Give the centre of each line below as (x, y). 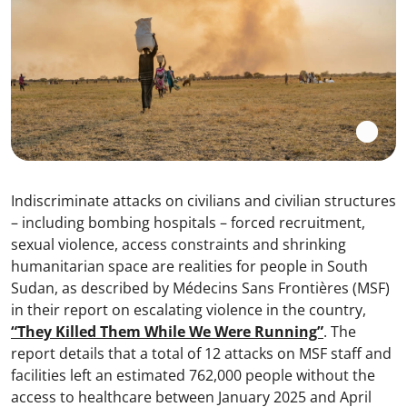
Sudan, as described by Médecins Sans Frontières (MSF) (200, 288)
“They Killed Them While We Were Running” (167, 331)
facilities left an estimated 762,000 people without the (193, 375)
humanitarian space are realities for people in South (189, 266)
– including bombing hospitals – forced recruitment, (188, 222)
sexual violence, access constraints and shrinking (179, 244)
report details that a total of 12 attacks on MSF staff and (201, 353)
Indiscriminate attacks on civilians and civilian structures (203, 200)
